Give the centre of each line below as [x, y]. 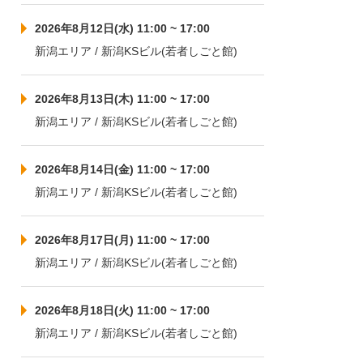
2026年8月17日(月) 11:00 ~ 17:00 [122, 240]
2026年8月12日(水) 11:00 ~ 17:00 [122, 28]
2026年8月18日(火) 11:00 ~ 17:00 [122, 310]
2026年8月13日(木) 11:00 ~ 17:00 [122, 99]
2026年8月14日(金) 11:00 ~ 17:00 [122, 169]
